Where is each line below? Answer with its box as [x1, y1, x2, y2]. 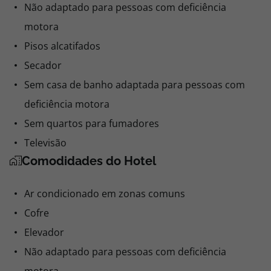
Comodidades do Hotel [22, 154, 156, 168]
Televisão [24, 136, 67, 149]
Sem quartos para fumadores [24, 117, 159, 130]
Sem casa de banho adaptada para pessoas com [24, 78, 245, 91]
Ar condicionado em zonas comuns [24, 187, 185, 200]
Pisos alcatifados [24, 39, 100, 53]
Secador [24, 59, 62, 72]
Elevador [24, 226, 64, 239]
